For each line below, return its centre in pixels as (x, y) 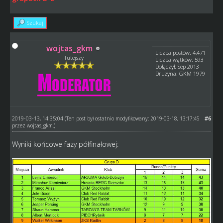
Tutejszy (74, 58)
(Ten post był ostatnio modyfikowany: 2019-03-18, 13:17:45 (132, 119)
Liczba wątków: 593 (180, 60)
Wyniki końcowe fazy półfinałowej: (65, 144)
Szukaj (35, 23)
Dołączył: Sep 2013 (177, 67)
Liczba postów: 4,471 (181, 53)
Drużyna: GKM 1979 (180, 74)
